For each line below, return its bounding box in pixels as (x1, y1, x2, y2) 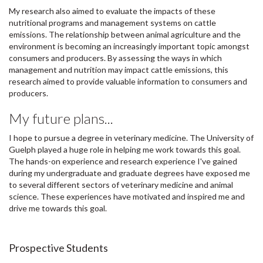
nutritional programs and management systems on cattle (9, 18, 216, 28)
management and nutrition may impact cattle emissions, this (9, 65, 228, 75)
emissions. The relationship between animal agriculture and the (9, 29, 241, 40)
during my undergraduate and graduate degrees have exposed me (9, 168, 250, 178)
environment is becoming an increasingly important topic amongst (9, 41, 249, 52)
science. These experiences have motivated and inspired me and (9, 191, 245, 202)
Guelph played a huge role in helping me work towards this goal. (9, 144, 241, 155)
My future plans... (9, 110, 113, 127)
